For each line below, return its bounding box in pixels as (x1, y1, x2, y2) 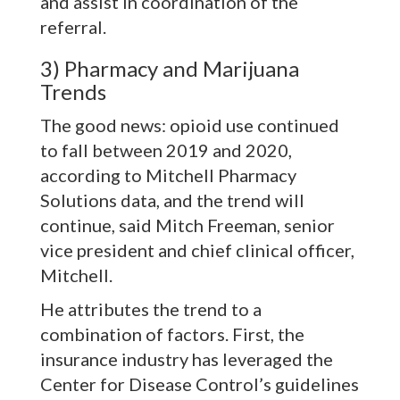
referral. (40, 16, 106, 38)
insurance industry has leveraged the (40, 348, 333, 371)
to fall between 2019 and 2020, (40, 139, 292, 162)
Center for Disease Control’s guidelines (40, 373, 359, 396)
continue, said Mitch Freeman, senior (40, 214, 335, 237)
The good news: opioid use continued (40, 114, 339, 137)
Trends (40, 79, 106, 105)
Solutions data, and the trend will (40, 189, 304, 212)
